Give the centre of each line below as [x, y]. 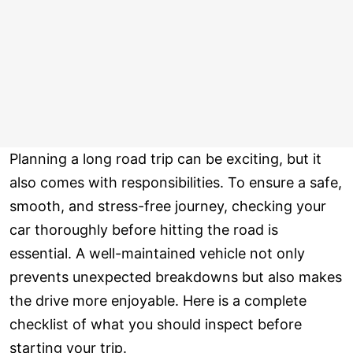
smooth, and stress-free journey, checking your [168, 206]
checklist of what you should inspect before [156, 325]
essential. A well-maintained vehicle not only [157, 254]
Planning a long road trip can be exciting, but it [165, 159]
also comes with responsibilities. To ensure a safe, [176, 183]
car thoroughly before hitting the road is [144, 230]
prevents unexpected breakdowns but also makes [176, 277]
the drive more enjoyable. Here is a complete [158, 301]
